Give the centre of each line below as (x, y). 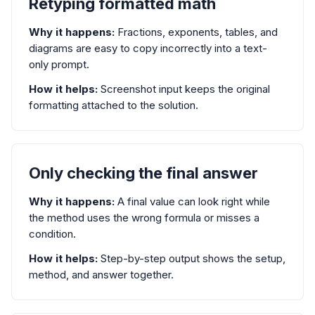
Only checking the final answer (143, 173)
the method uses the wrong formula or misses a (144, 217)
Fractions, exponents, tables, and (196, 32)
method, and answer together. (101, 274)
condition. (52, 233)
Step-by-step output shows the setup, (192, 258)
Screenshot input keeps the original (184, 89)
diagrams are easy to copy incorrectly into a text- (148, 48)
